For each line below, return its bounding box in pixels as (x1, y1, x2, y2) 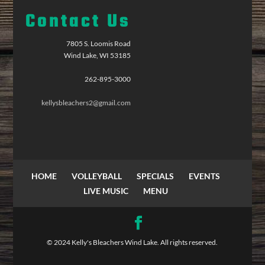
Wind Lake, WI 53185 (63, 51, 131, 60)
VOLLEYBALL (72, 170, 122, 181)
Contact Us (25, 8, 131, 37)
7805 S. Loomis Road (66, 39, 131, 49)
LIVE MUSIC (83, 185, 129, 196)
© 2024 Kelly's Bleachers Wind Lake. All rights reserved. (47, 237, 218, 247)
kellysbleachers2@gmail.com (41, 98, 131, 108)
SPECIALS (137, 170, 174, 181)
